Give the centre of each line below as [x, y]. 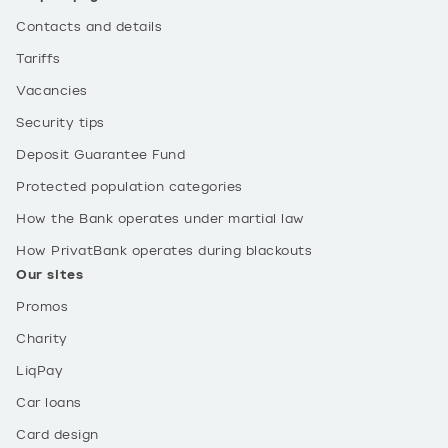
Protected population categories [129, 187]
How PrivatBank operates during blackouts [164, 251]
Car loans [49, 403]
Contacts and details [89, 27]
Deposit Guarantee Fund [100, 155]
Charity [42, 339]
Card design [57, 435]
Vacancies [52, 91]
